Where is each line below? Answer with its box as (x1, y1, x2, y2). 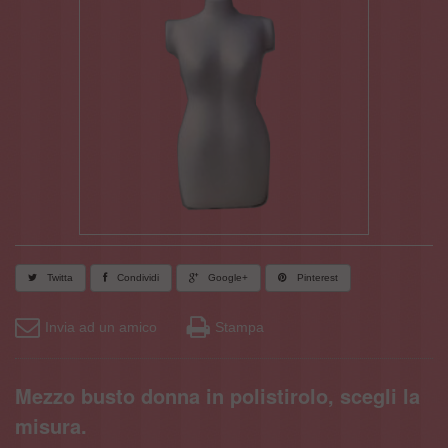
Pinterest (294, 271, 338, 283)
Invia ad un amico (45, 318, 157, 335)
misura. (15, 410, 87, 440)
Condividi (114, 271, 159, 283)
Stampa (215, 318, 264, 335)
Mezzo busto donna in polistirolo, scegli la (15, 380, 420, 410)
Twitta (44, 271, 73, 283)
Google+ (205, 271, 248, 283)
